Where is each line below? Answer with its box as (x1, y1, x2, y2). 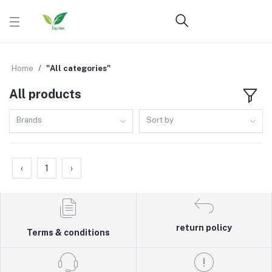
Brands (16, 115, 42, 124)
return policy (175, 222, 232, 233)
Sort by (146, 115, 174, 124)
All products (9, 87, 81, 102)
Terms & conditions (26, 227, 110, 237)
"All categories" (46, 64, 110, 73)
